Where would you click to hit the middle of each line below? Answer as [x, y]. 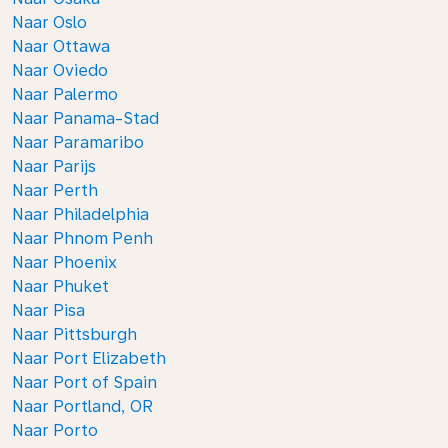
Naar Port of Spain [84, 382]
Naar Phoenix [64, 262]
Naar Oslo [49, 22]
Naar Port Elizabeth [89, 358]
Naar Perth [55, 190]
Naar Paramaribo [78, 142]
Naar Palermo [65, 94]
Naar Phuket [60, 286]
